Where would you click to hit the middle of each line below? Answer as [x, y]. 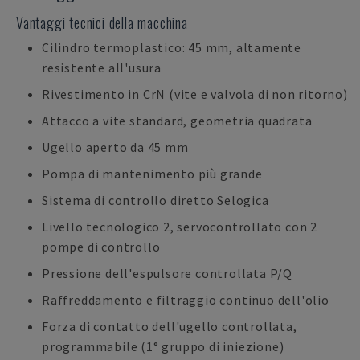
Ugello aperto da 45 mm [115, 147]
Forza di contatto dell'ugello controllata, [170, 326]
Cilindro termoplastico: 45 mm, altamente [172, 47]
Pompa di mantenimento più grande [152, 174]
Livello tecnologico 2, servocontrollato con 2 [180, 227]
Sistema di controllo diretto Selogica [155, 200]
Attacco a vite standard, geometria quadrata [177, 121]
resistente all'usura [102, 67]
